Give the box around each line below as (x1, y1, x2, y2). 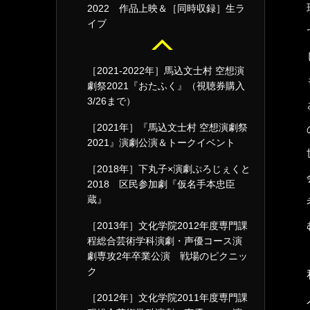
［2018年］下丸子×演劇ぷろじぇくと (87, 163, 250, 174)
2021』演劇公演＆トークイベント (87, 137, 235, 148)
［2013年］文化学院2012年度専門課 (87, 220, 248, 231)
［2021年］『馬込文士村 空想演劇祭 (87, 122, 248, 133)
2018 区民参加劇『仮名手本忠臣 (87, 179, 235, 190)
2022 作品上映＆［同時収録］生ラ (87, 3, 245, 14)
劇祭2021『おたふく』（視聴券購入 (87, 80, 245, 91)
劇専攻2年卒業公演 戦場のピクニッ (87, 250, 248, 262)
